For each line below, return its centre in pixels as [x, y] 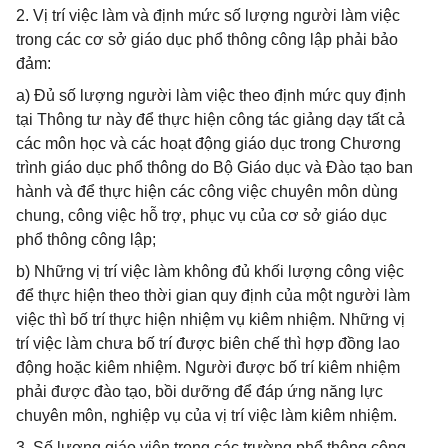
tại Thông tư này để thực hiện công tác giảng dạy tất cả [210, 119]
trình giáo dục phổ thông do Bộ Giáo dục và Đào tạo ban [214, 167]
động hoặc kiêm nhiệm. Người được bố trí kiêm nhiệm [208, 367]
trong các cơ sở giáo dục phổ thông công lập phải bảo [207, 39]
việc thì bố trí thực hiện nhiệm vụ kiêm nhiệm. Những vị [210, 319]
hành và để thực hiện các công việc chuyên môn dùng [207, 191]
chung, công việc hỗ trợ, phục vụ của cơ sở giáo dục [201, 215]
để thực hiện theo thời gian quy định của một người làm [213, 295]
